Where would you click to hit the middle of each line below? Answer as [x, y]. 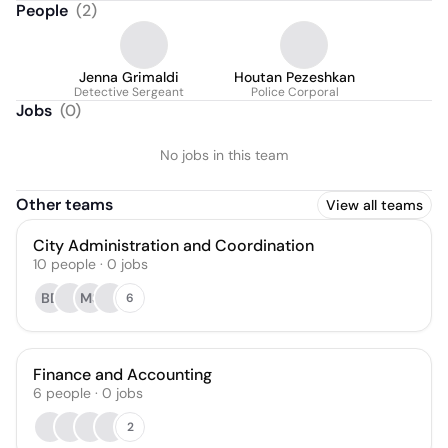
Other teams [64, 204]
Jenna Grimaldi [129, 77]
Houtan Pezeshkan [294, 77]
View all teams [374, 205]
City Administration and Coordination [173, 245]
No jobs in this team [224, 155]
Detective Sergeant [129, 92]
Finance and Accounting [122, 374]
